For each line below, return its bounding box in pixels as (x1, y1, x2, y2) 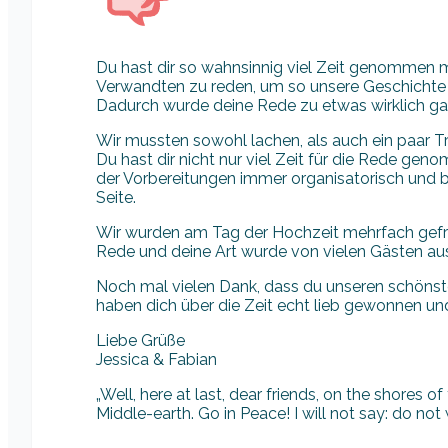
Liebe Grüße (96, 330, 185, 350)
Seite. (96, 187, 136, 207)
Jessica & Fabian (96, 349, 217, 369)
